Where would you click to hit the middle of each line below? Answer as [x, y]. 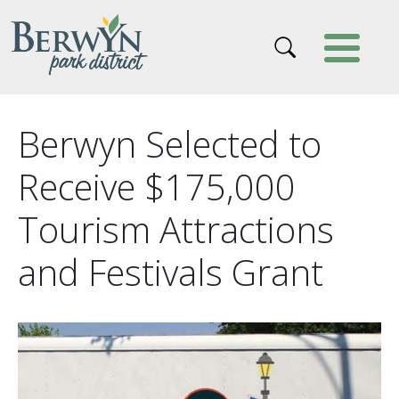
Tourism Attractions [176, 230]
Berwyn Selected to [170, 144]
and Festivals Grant [171, 273]
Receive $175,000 [157, 187]
